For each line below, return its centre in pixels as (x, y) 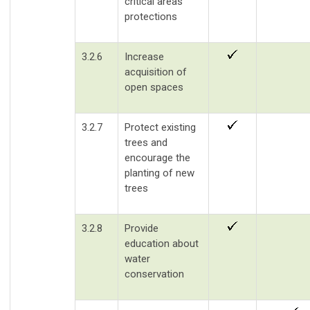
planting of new (159, 173)
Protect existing (160, 127)
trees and (146, 142)
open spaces (154, 87)
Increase (144, 56)
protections (151, 16)
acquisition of (156, 72)
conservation (154, 274)
